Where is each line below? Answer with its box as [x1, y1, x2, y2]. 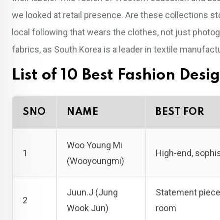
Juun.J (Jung [67, 187, 118, 197]
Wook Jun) [67, 202, 109, 213]
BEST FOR [156, 107, 204, 117]
